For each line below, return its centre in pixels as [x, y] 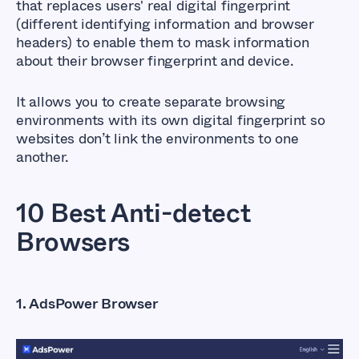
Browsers [73, 242]
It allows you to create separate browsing [151, 101]
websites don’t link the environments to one [157, 138]
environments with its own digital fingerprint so [171, 120]
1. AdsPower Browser [87, 303]
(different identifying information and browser [165, 24]
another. [44, 157]
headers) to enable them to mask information [163, 42]
